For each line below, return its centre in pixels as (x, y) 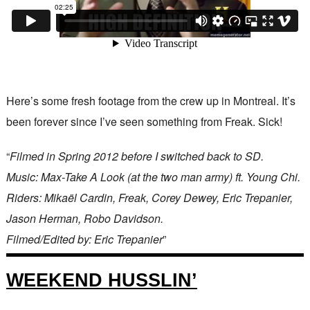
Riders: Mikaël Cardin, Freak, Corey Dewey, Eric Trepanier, (149, 198)
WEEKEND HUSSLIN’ (101, 280)
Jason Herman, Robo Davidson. (84, 218)
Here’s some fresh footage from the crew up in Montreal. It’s (151, 101)
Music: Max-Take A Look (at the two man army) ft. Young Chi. (153, 177)
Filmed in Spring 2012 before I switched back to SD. (136, 156)
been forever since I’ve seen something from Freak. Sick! (144, 121)
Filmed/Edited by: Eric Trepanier (84, 239)
